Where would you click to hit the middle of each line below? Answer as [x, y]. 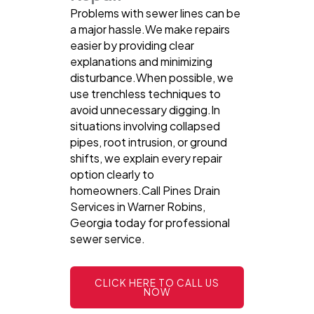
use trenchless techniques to [145, 93]
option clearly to [112, 174]
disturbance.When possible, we [152, 77]
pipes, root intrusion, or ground [149, 142]
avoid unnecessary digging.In [145, 109]
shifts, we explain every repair [146, 158]
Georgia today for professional [150, 222]
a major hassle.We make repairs [150, 29]
